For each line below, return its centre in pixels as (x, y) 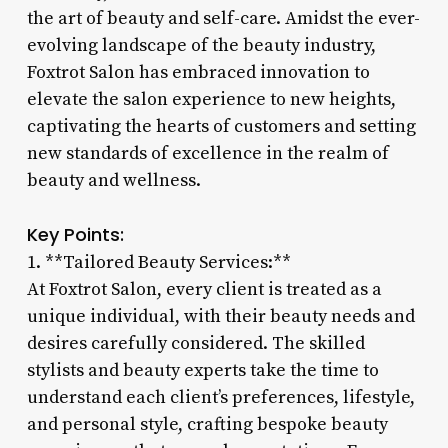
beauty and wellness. (113, 180)
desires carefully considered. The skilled (195, 343)
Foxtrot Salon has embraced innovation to (198, 72)
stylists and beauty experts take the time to (202, 370)
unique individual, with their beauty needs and (220, 316)
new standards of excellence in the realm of (207, 153)
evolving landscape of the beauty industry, (201, 45)
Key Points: (75, 234)
